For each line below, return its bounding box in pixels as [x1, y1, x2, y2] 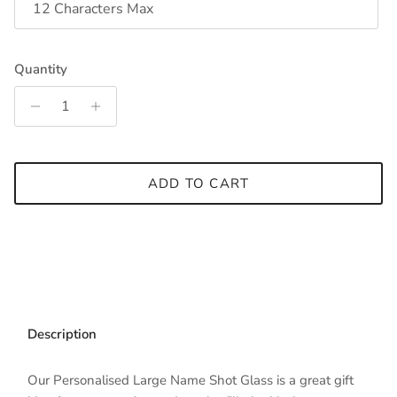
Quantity [14, 60, 67, 79]
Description [27, 325, 97, 344]
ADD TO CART [147, 174, 250, 192]
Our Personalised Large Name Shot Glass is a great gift [27, 371, 354, 390]
